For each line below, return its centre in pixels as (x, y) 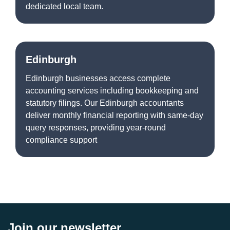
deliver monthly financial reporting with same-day (114, 115)
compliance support (61, 140)
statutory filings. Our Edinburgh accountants (105, 103)
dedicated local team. (64, 6)
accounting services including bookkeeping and (112, 90)
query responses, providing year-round (96, 127)
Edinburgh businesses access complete (98, 78)
